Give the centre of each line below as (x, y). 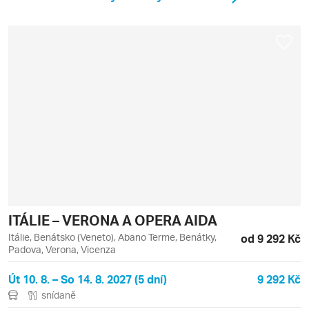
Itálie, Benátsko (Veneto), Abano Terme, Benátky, (112, 237)
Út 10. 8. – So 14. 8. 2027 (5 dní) (88, 279)
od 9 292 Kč (271, 239)
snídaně (59, 295)
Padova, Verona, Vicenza (62, 250)
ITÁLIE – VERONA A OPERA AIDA (113, 220)
